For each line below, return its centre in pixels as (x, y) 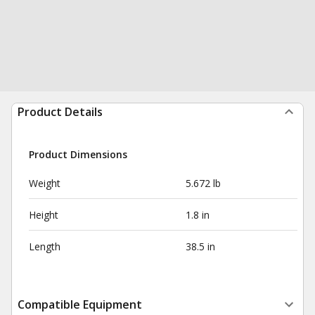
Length (45, 246)
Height (44, 215)
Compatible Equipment (80, 304)
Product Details (60, 112)
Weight (45, 183)
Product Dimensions (78, 154)
